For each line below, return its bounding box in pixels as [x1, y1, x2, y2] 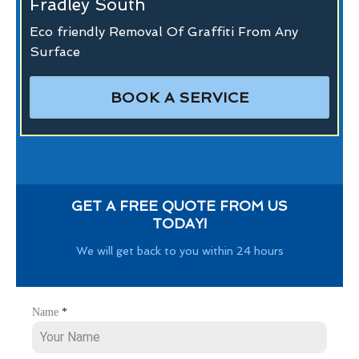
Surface [30, 43, 80, 59]
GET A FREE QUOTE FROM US [71, 197, 288, 214]
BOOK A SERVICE [110, 88, 249, 106]
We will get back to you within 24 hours [75, 244, 284, 257]
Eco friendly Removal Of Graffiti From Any [30, 23, 298, 39]
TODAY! [151, 215, 207, 232]
